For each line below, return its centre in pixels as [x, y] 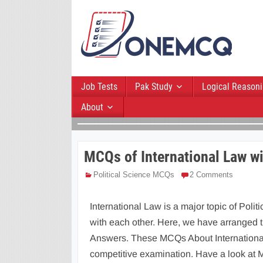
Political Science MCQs [134, 175]
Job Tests [99, 87]
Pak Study [154, 87]
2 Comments [211, 175]
